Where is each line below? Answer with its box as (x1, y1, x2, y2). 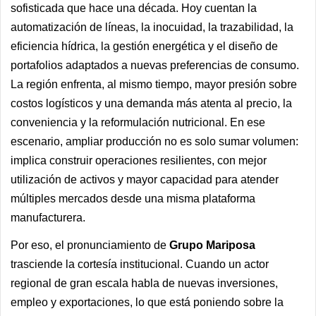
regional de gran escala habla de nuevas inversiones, (11, 277, 278, 289)
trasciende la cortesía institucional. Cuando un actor (11, 258, 269, 270)
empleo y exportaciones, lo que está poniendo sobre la (11, 296, 284, 308)
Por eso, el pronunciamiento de (11, 239, 169, 251)
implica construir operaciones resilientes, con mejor (11, 154, 267, 166)
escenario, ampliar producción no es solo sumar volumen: (11, 135, 298, 147)
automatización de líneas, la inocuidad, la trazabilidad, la (11, 21, 293, 33)
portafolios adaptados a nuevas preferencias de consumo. (11, 59, 299, 71)
